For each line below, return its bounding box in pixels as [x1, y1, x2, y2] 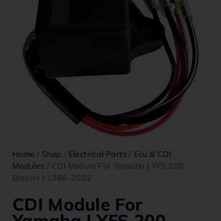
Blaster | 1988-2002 [12, 173, 92, 183]
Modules [12, 161, 45, 171]
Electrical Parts [68, 149, 127, 159]
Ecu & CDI [134, 149, 171, 159]
